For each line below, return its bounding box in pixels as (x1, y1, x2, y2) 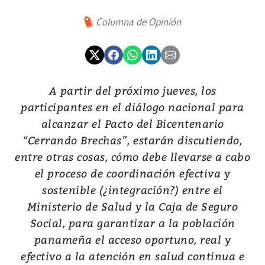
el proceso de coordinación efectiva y (34, 166, 231, 181)
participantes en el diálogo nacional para (21, 99, 244, 115)
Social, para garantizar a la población (30, 215, 235, 231)
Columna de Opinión (96, 15, 181, 28)
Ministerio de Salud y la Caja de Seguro (27, 199, 238, 214)
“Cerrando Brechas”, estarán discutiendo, (23, 132, 242, 148)
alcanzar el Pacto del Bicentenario (41, 116, 224, 131)
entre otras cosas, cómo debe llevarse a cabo (15, 149, 250, 164)
